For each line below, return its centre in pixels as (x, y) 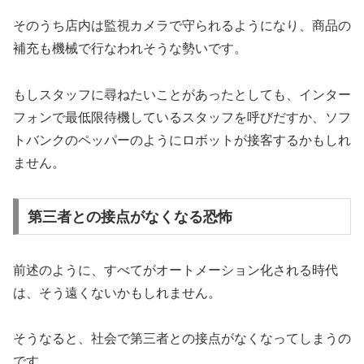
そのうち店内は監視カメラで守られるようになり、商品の (182, 26)
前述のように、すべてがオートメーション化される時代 (175, 270)
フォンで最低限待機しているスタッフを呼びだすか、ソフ (182, 118)
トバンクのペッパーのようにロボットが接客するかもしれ (182, 141)
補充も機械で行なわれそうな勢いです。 (130, 49)
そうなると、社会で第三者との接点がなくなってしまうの (182, 339)
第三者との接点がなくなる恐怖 (130, 217)
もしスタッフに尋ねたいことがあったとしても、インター (182, 95)
